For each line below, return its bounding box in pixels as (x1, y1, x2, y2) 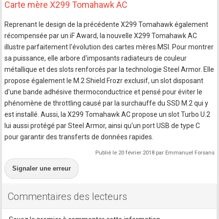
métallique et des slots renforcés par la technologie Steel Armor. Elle (4, 65, 215, 73)
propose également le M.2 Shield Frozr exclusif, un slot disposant (4, 76, 204, 85)
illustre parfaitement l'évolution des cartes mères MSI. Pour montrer (4, 43, 214, 51)
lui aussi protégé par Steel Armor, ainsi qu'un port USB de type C (4, 121, 200, 130)
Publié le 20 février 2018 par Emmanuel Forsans (95, 149, 215, 156)
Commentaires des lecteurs (8, 190, 128, 202)
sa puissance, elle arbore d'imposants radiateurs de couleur (4, 54, 187, 62)
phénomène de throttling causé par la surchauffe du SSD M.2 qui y (4, 99, 209, 107)
